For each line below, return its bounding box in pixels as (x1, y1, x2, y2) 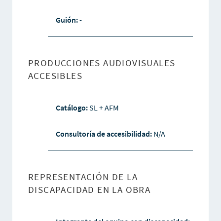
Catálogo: (55, 103, 89, 113)
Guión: (55, 15, 79, 25)
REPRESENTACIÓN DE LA (28, 171, 138, 183)
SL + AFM (89, 103, 119, 113)
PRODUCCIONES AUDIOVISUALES (28, 57, 176, 69)
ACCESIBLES (28, 70, 82, 82)
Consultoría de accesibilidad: (55, 129, 153, 139)
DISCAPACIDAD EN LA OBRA (28, 184, 151, 196)
